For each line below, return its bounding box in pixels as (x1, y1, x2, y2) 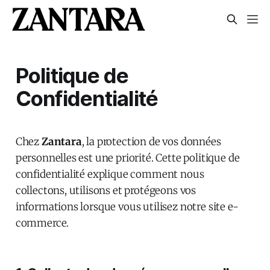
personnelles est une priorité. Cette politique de (15, 151, 240, 165)
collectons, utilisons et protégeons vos (15, 183, 196, 197)
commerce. (15, 216, 69, 230)
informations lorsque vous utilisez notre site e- (15, 199, 239, 213)
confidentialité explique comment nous (15, 167, 204, 181)
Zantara (41, 134, 82, 148)
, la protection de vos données (81, 134, 221, 148)
